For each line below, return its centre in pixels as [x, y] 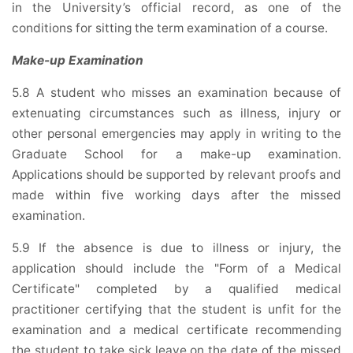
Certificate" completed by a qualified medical [176, 289]
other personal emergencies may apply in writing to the [176, 134]
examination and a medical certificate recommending [176, 330]
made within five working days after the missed [176, 195]
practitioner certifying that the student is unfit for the [176, 310]
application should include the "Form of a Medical [176, 269]
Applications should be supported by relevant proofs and [176, 175]
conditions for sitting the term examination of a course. [170, 28]
